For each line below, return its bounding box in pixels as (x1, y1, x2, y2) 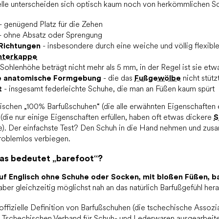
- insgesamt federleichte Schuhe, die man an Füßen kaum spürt (2, 84, 215, 93)
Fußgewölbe (134, 73, 181, 83)
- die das (101, 73, 134, 83)
